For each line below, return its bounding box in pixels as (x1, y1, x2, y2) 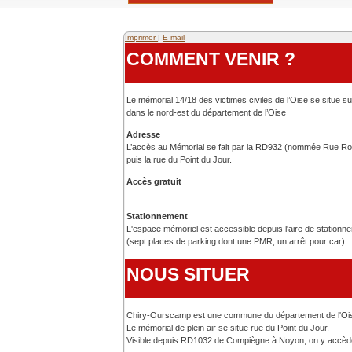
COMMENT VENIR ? (126, 49, 295, 69)
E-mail (163, 33, 185, 42)
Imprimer (125, 33, 158, 42)
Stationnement (126, 211, 188, 221)
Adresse (126, 130, 160, 139)
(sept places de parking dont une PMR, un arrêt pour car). (126, 236, 347, 246)
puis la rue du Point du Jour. (126, 155, 232, 164)
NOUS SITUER (126, 264, 250, 284)
